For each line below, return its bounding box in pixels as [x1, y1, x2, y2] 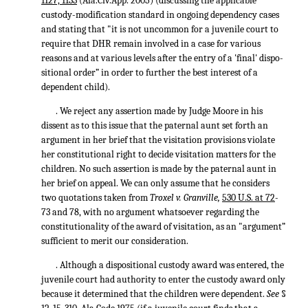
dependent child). [41, 81, 110, 93]
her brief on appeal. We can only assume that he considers [41, 177, 269, 189]
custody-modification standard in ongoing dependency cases [41, 9, 279, 21]
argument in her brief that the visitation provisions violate [41, 134, 275, 146]
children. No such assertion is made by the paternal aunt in [41, 163, 276, 175]
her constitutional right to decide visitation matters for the [41, 148, 276, 160]
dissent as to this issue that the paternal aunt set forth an [41, 120, 268, 131]
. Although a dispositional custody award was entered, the [56, 259, 284, 271]
